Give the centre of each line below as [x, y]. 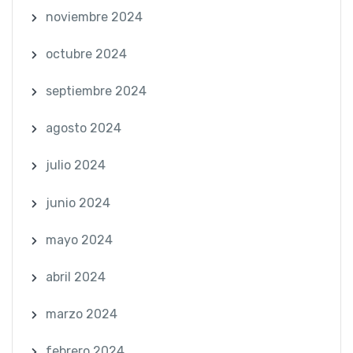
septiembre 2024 [96, 91]
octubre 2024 [86, 54]
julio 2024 [75, 165]
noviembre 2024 [94, 17]
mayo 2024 [79, 240]
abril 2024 [75, 277]
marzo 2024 [81, 314]
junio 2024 [78, 203]
